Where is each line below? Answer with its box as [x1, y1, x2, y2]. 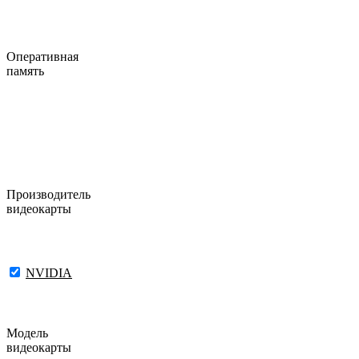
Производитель [6, 188, 91, 202]
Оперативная [6, 49, 79, 63]
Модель [6, 325, 48, 340]
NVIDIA [26, 265, 72, 280]
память [6, 63, 44, 78]
